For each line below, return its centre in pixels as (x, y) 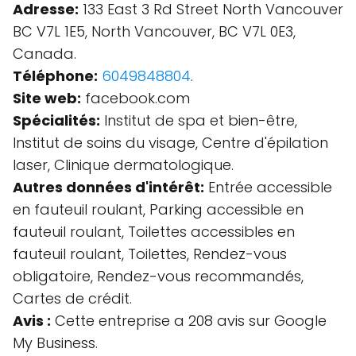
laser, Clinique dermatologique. (123, 165)
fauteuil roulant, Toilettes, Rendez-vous (150, 254)
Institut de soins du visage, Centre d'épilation (170, 143)
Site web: (47, 98)
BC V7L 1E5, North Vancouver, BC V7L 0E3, (154, 31)
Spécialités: (56, 120)
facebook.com (135, 98)
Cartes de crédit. (72, 298)
